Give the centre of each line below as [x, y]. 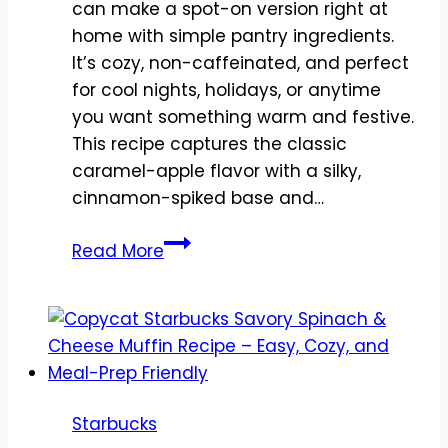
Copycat [200, 240]
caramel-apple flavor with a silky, [216, 170]
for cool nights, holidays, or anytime [226, 89]
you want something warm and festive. [243, 116]
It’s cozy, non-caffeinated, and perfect [240, 62]
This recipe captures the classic [209, 143]
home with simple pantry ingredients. [233, 35]
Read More [118, 250]
